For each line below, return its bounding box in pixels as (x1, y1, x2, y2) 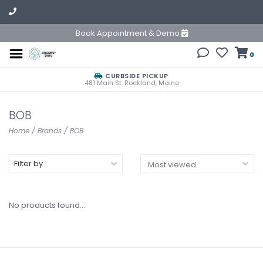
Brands (38, 126, 62, 136)
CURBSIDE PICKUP (103, 71, 168, 80)
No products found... (9, 200, 85, 211)
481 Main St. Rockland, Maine (84, 78, 179, 87)
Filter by (14, 158, 43, 169)
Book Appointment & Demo (75, 28, 181, 39)
